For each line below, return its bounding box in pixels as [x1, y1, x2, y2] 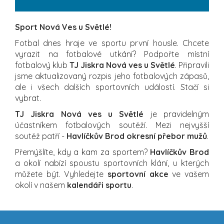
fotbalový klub [15, 59, 69, 70]
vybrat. [15, 92, 41, 103]
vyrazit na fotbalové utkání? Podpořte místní [15, 48, 209, 59]
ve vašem [168, 168, 209, 179]
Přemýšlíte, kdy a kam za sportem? [15, 146, 150, 157]
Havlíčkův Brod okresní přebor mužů [66, 130, 207, 141]
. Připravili [175, 59, 209, 70]
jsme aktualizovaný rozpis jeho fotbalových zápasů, [15, 70, 209, 81]
